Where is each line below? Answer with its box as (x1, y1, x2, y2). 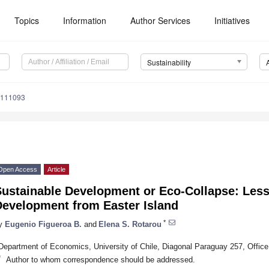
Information (63, 14, 107, 26)
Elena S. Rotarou (98, 219, 162, 229)
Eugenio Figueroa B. (5, 219, 82, 229)
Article (47, 166, 65, 174)
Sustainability (147, 57, 191, 68)
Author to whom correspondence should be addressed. (5, 255, 195, 264)
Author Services (130, 14, 191, 26)
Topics (14, 14, 40, 26)
